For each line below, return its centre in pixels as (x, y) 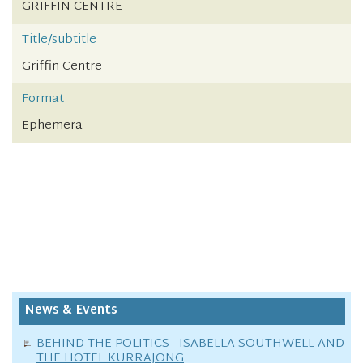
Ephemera (52, 126)
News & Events (71, 311)
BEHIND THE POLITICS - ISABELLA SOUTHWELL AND (190, 344)
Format (43, 100)
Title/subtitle (59, 40)
